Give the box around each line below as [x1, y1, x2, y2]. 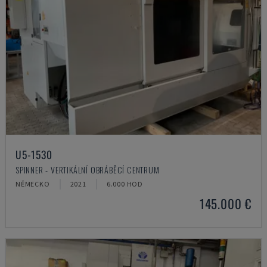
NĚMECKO [15, 179, 50, 188]
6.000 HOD [106, 179, 144, 188]
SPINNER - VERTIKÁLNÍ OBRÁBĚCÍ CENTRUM [15, 163, 160, 176]
